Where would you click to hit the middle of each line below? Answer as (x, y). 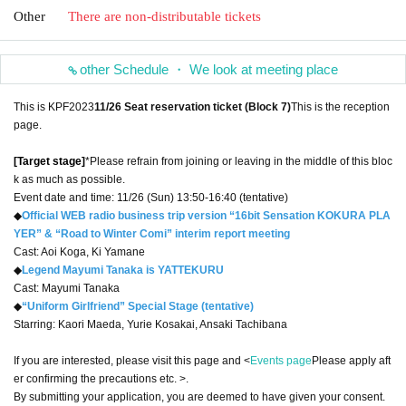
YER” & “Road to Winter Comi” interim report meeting (152, 233)
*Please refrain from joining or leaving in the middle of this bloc (239, 161)
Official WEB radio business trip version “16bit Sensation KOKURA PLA (206, 215)
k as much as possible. (69, 179)
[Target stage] (49, 161)
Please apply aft (351, 360)
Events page (281, 360)
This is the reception (340, 106)
